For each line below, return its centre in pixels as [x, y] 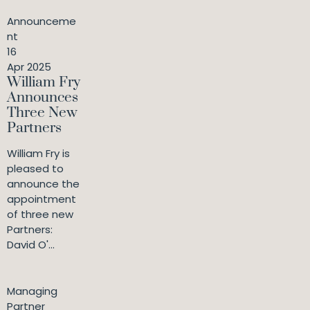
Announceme [42, 21]
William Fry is [38, 153]
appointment [42, 199]
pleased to [35, 168]
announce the [43, 184]
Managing [32, 291]
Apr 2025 [29, 67]
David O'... [31, 245]
